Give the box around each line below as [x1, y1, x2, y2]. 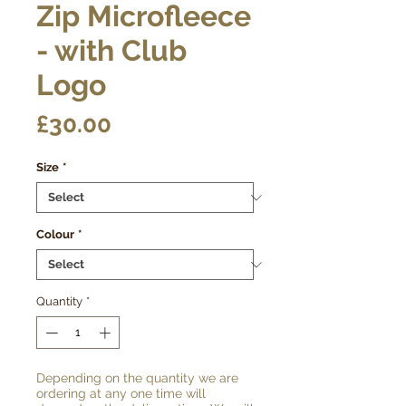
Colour [36, 227, 74, 241]
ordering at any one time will [36, 385, 206, 401]
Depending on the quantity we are [36, 370, 238, 385]
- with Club [36, 34, 187, 67]
